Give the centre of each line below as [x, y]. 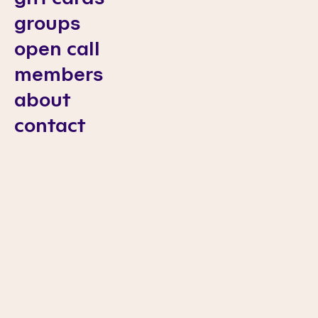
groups [47, 23]
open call [57, 49]
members [59, 74]
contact [50, 125]
